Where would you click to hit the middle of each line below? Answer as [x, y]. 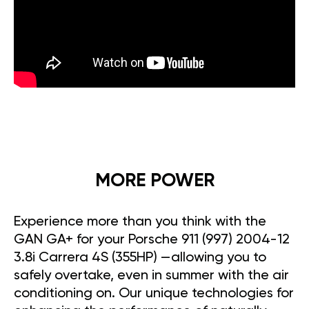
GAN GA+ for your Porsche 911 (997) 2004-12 [152, 240]
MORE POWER [154, 181]
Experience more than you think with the [140, 222]
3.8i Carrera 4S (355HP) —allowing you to [140, 258]
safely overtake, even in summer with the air [151, 276]
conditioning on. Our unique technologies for [154, 294]
